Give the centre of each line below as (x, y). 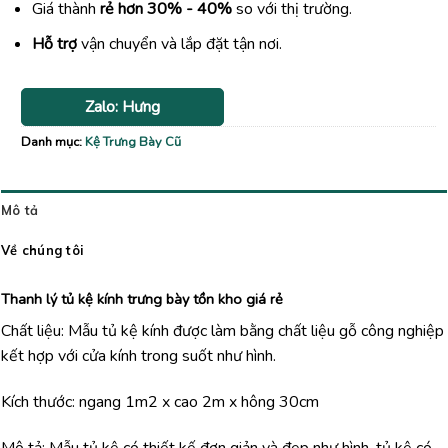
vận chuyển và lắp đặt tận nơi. (179, 43)
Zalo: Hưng (123, 106)
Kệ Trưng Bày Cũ (133, 141)
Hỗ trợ (54, 43)
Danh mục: (53, 141)
